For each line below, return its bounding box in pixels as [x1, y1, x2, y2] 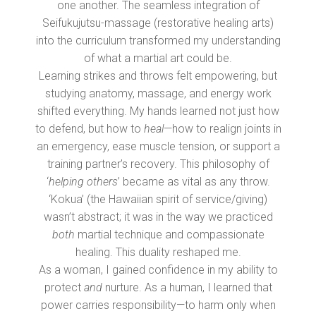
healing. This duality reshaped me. [75, 245, 241, 260]
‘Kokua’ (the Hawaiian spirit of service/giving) [49, 193, 267, 207]
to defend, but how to [35, 122, 144, 136]
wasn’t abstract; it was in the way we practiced [43, 210, 273, 224]
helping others [48, 175, 118, 189]
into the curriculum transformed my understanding [35, 34, 281, 48]
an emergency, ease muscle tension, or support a [36, 140, 280, 154]
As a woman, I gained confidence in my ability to [38, 263, 278, 277]
